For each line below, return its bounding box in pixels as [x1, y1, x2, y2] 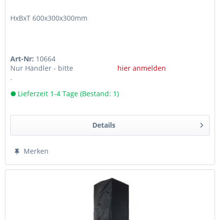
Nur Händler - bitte [10, 63, 74, 73]
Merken [24, 146, 49, 156]
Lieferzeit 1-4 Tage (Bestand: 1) [16, 89, 119, 99]
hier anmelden [117, 63, 166, 73]
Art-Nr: [10, 54, 36, 64]
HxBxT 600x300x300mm [10, 13, 88, 23]
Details [92, 120, 115, 130]
